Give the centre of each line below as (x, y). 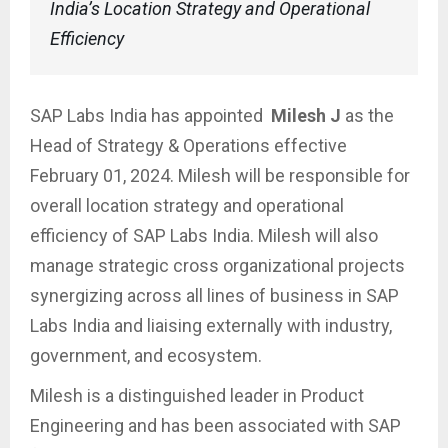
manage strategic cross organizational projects (217, 266)
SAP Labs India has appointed (150, 116)
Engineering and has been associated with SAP (215, 426)
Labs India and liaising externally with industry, (211, 326)
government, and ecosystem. (146, 356)
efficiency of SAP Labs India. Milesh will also (204, 236)
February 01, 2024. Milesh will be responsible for (220, 176)
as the (367, 116)
